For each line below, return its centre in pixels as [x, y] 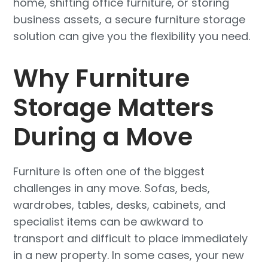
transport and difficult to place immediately [131, 239]
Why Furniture [102, 78]
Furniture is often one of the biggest [109, 172]
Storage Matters [114, 108]
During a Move [103, 137]
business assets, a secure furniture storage [130, 19]
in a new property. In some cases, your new [129, 255]
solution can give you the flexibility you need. [132, 36]
